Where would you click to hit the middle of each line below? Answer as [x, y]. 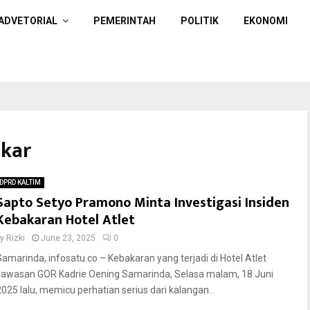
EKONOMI [266, 21]
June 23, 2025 [68, 238]
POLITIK [200, 21]
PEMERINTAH [125, 21]
